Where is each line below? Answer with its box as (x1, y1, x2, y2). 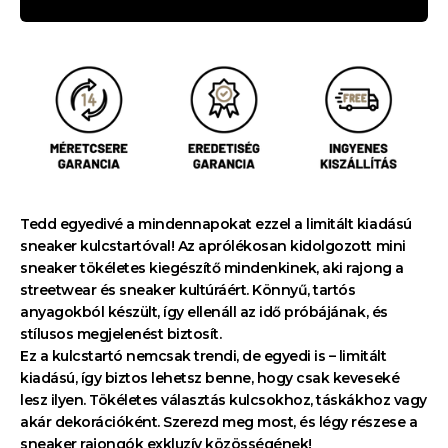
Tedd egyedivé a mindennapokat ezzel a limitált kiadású (20, 214, 412, 233)
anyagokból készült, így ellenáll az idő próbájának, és (20, 302, 388, 321)
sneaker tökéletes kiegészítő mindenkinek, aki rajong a (20, 258, 404, 277)
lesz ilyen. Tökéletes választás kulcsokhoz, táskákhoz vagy (20, 390, 427, 409)
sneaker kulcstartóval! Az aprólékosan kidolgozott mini (20, 236, 406, 255)
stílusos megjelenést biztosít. (20, 324, 222, 343)
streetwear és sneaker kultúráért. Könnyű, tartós (20, 280, 356, 299)
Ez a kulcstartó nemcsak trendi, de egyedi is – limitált (20, 346, 387, 365)
